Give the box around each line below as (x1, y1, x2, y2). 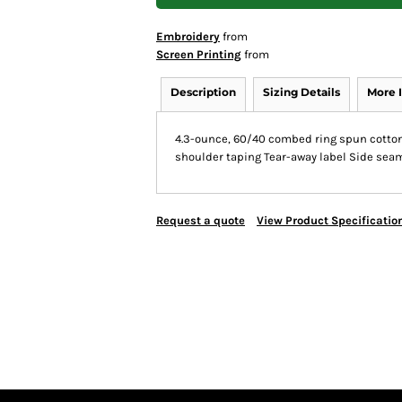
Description (170, 85, 236, 99)
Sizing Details (263, 85, 340, 99)
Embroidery (156, 30, 220, 43)
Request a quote (156, 214, 245, 227)
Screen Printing (156, 48, 241, 61)
